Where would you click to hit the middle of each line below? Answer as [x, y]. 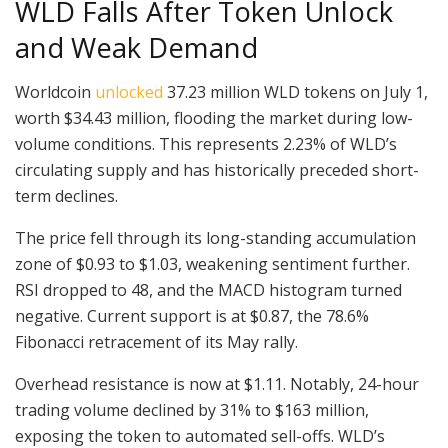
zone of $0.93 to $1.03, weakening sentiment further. [212, 264]
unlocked [129, 92]
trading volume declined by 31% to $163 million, [192, 410]
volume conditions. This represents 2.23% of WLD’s [206, 144]
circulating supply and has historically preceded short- [217, 170]
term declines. [66, 196]
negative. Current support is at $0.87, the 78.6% [192, 316]
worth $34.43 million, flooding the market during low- [214, 118]
